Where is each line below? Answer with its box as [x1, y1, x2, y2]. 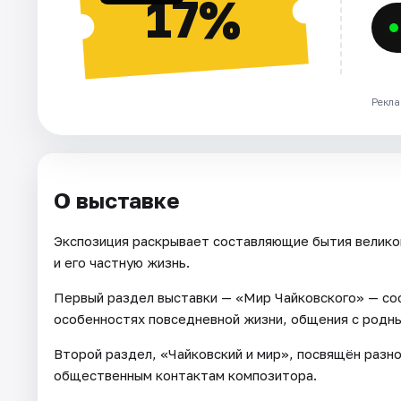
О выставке [54, 186, 180, 213]
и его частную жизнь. [54, 254, 190, 271]
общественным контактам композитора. [54, 367, 317, 384]
